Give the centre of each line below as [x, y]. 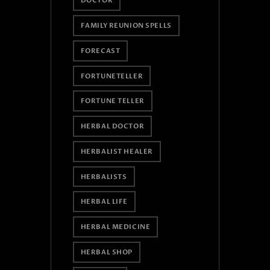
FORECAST [100, 51]
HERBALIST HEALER [117, 151]
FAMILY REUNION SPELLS [126, 26]
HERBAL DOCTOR [112, 127]
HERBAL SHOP [106, 252]
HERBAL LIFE [104, 202]
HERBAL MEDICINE [115, 227]
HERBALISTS [104, 177]
